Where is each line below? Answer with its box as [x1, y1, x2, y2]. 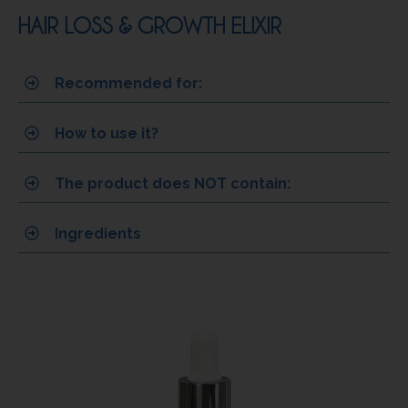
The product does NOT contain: [55, 174, 291, 192]
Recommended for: [55, 74, 202, 92]
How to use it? [55, 124, 158, 142]
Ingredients [55, 224, 141, 242]
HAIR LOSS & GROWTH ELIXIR [18, 12, 281, 37]
